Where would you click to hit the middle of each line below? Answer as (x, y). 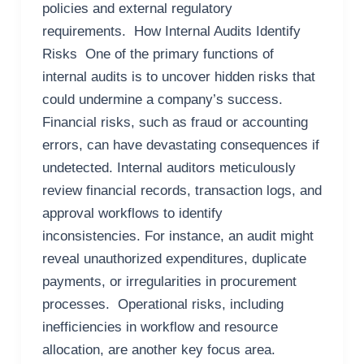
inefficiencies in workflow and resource (160, 327)
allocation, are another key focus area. (158, 350)
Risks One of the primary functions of (158, 54)
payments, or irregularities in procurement (169, 282)
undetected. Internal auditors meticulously (169, 168)
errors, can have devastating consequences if (180, 145)
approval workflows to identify (132, 214)
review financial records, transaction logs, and (182, 191)
